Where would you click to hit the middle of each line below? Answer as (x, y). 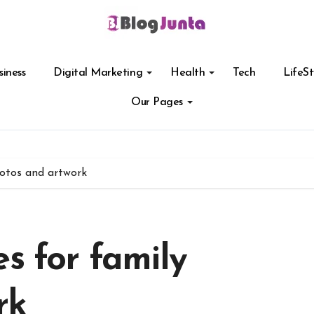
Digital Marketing (98, 73)
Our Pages (157, 102)
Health (188, 73)
